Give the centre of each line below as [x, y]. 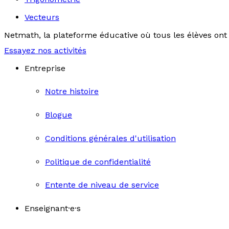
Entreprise [45, 68]
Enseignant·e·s [53, 209]
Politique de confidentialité [98, 162]
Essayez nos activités [45, 50]
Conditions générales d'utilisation [110, 138]
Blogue [59, 115]
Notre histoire [72, 91]
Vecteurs [42, 17]
